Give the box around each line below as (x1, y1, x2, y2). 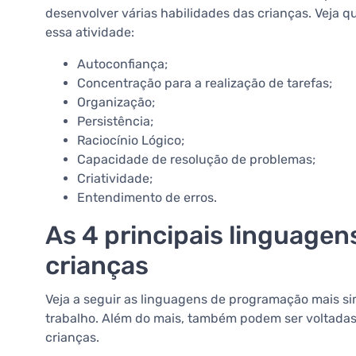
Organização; (77, 95, 155, 110)
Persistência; (77, 114, 153, 130)
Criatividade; (77, 171, 156, 187)
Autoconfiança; (77, 56, 168, 72)
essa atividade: (45, 25, 137, 41)
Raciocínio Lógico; (77, 133, 188, 149)
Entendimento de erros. (77, 190, 217, 206)
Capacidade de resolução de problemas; (77, 152, 319, 168)
